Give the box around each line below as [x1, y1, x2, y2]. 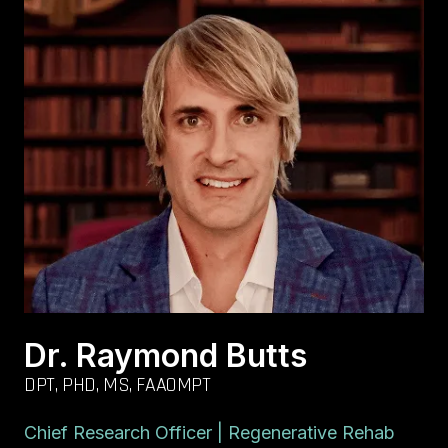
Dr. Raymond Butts [24, 336, 307, 376]
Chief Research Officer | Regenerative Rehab [24, 422, 395, 444]
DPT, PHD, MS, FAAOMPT [24, 372, 211, 399]
